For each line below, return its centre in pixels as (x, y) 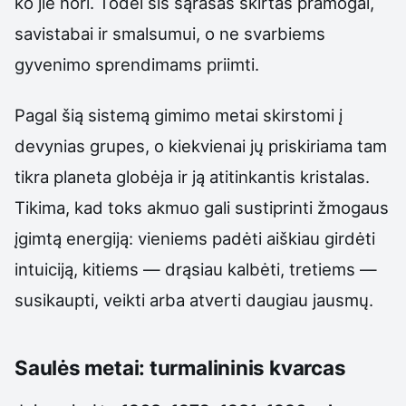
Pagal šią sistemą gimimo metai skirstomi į (179, 115)
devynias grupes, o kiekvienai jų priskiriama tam (201, 145)
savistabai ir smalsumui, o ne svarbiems (170, 33)
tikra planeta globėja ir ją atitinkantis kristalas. (192, 176)
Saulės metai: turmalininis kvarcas (180, 367)
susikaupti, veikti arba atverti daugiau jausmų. (194, 300)
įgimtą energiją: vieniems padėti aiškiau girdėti (195, 238)
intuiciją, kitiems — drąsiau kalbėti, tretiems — (196, 269)
